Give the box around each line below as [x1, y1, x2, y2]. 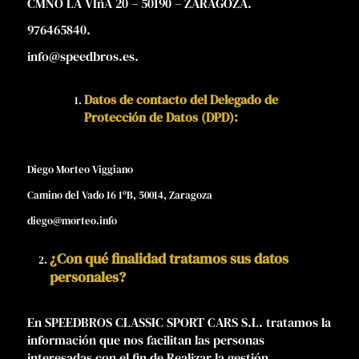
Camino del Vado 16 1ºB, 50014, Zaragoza [26, 188, 212, 203]
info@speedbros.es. [26, 47, 139, 66]
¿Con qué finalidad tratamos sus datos [49, 248, 288, 268]
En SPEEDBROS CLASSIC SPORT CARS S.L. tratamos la [26, 313, 331, 331]
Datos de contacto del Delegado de [83, 91, 278, 109]
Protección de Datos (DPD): [83, 108, 238, 127]
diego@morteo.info [26, 214, 117, 228]
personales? [49, 266, 126, 287]
